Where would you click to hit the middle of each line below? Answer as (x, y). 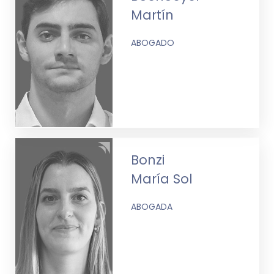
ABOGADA (152, 206)
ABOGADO (153, 43)
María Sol (162, 179)
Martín (153, 15)
